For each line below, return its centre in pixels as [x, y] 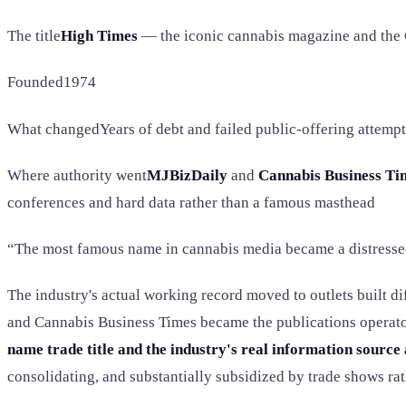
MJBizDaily [187, 175]
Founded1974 [52, 82]
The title [34, 36]
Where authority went [77, 175]
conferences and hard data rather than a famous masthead [191, 202]
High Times [99, 36]
